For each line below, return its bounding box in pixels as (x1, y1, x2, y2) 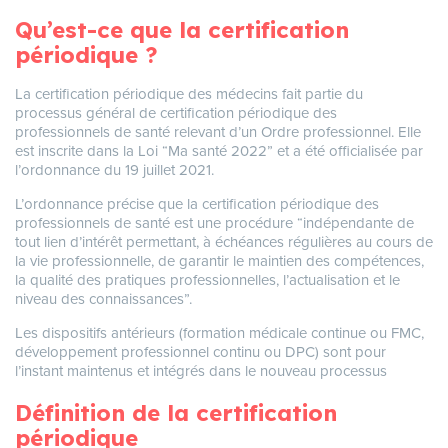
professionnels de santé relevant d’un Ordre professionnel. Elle (15, 121, 421, 144)
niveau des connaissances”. (15, 288, 192, 311)
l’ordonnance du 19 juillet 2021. (15, 159, 214, 182)
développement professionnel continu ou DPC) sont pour (15, 341, 386, 364)
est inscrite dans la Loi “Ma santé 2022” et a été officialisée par (15, 140, 423, 163)
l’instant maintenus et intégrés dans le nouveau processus (15, 360, 387, 383)
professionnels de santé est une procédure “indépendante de (15, 212, 414, 235)
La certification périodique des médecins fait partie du (15, 83, 363, 106)
